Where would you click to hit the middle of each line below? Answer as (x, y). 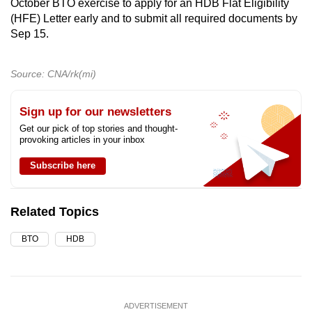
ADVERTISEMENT (156, 305)
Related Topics (55, 211)
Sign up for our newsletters (95, 111)
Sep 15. (30, 33)
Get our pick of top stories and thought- (99, 128)
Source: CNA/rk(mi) (53, 73)
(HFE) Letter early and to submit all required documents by (154, 18)
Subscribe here (63, 165)
